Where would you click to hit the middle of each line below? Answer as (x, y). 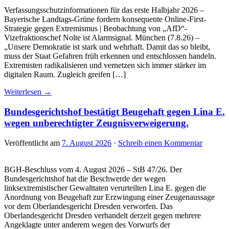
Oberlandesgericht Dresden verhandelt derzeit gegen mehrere (102, 215)
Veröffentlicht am (33, 143)
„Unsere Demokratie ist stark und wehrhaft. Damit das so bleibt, (107, 47)
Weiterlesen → (28, 92)
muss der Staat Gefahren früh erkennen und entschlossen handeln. (110, 56)
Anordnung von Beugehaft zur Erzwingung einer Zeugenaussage (109, 197)
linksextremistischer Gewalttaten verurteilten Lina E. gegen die (105, 188)
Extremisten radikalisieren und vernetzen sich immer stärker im (105, 65)
